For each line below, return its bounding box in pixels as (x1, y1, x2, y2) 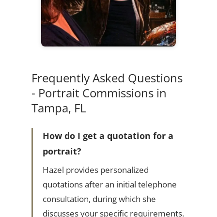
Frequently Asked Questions (31, 70, 183, 86)
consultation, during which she (42, 193, 156, 205)
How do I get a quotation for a (42, 130, 173, 142)
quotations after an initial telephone (42, 179, 177, 190)
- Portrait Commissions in (31, 85, 167, 101)
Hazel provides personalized (42, 164, 149, 176)
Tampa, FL (31, 100, 86, 116)
